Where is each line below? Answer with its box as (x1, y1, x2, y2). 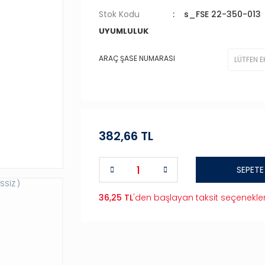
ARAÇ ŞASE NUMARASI (99, 53, 175, 63)
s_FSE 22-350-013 (183, 8, 261, 20)
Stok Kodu (99, 8, 140, 20)
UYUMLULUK (99, 25, 148, 37)
